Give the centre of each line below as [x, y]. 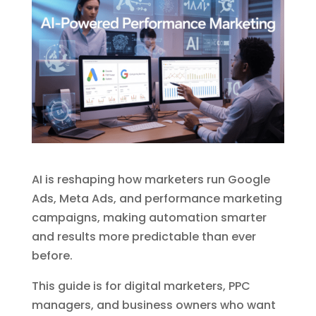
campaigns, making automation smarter [149, 217]
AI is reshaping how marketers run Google [151, 179]
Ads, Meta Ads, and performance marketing [157, 198]
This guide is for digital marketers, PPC [141, 286]
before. [52, 255]
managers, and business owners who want [153, 305]
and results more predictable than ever [144, 236]
